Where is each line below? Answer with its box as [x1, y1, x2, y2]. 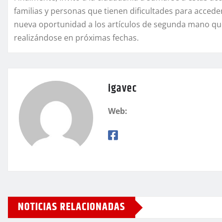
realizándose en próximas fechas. [14, 32, 139, 44]
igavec [108, 80, 137, 98]
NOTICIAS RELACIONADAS [18, 199, 125, 216]
